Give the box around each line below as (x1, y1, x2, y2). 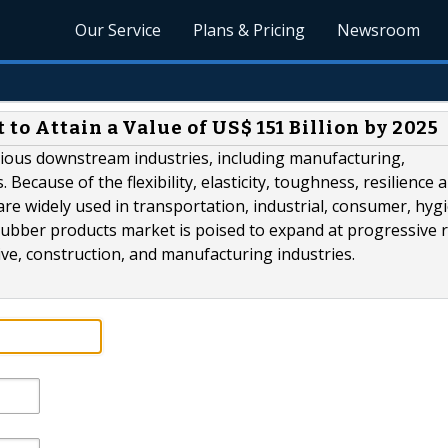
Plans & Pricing (193, 19, 306, 41)
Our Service (75, 19, 162, 41)
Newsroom (337, 19, 421, 41)
